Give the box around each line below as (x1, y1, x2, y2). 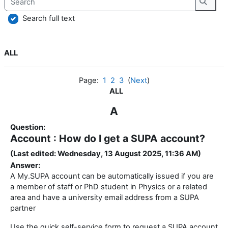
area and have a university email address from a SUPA (10, 193, 199, 203)
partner (10, 204, 36, 213)
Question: (10, 123, 45, 132)
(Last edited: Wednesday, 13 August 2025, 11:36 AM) (10, 149, 201, 159)
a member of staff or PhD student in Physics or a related (10, 182, 207, 192)
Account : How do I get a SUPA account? (10, 132, 205, 145)
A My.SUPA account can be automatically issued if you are (10, 172, 214, 181)
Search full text (22, 13, 75, 23)
